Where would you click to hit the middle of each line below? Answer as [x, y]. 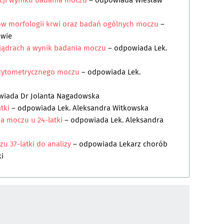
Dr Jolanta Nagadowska [60, 96]
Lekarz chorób [143, 144]
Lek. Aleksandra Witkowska [103, 108]
